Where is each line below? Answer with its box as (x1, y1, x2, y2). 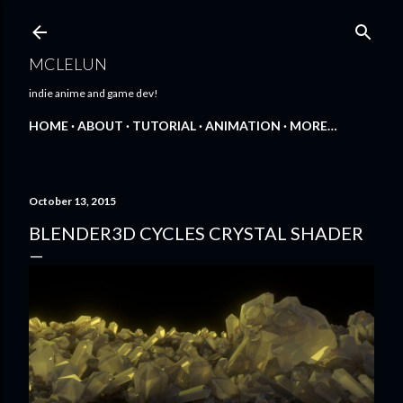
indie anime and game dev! (29, 86, 158, 100)
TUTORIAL (132, 118, 196, 133)
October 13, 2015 (29, 194, 116, 208)
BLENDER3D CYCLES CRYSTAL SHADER (29, 222, 363, 244)
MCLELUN (29, 54, 107, 74)
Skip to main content (118, 12, 285, 33)
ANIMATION (205, 118, 281, 133)
